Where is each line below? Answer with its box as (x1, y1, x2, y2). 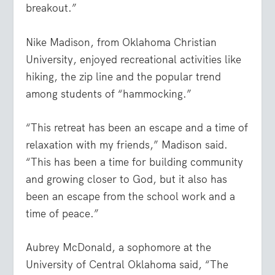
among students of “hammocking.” (26, 87, 192, 101)
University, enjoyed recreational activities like (26, 52, 242, 66)
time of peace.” (26, 206, 99, 220)
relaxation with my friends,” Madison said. (26, 137, 228, 152)
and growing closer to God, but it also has (26, 172, 228, 186)
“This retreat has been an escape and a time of (26, 120, 249, 134)
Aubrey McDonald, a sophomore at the (26, 241, 212, 254)
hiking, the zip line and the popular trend (26, 69, 222, 83)
